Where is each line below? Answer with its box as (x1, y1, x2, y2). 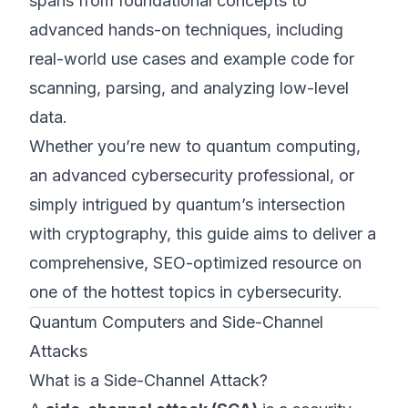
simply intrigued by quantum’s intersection (29, 195, 345, 214)
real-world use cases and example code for (29, 49, 354, 68)
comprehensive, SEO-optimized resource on (29, 253, 362, 272)
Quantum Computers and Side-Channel (29, 312, 323, 331)
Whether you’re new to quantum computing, (29, 137, 361, 156)
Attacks (29, 342, 87, 361)
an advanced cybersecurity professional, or (29, 166, 354, 185)
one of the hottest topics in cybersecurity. (29, 282, 342, 301)
